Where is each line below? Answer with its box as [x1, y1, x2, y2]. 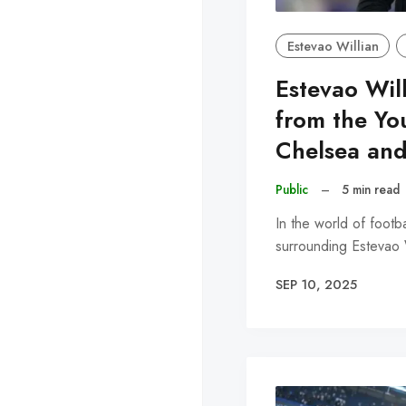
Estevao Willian [286, 36, 379, 55]
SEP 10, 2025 [275, 275, 357, 295]
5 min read [342, 180, 401, 199]
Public [275, 180, 308, 199]
